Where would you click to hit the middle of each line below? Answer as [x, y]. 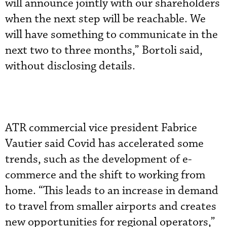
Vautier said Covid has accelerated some [104, 144]
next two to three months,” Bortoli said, [104, 50]
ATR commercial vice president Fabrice [101, 128]
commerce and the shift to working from [105, 175]
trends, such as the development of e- [99, 159]
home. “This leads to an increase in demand [112, 191]
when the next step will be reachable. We [105, 19]
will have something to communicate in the [111, 35]
